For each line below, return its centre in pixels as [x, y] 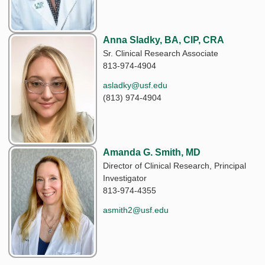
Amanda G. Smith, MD [152, 152]
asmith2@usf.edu [136, 210]
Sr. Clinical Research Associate [161, 53]
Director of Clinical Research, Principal [174, 165]
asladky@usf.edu [135, 85]
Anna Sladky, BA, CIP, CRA [164, 40]
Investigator [125, 178]
